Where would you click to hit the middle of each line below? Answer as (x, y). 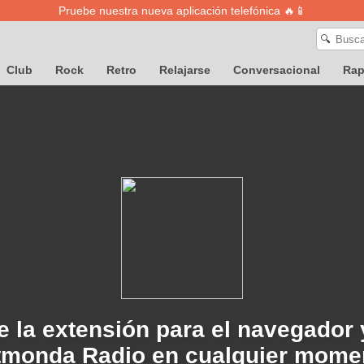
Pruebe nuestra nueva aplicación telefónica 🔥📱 (182, 11)
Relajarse (185, 70)
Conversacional (277, 70)
